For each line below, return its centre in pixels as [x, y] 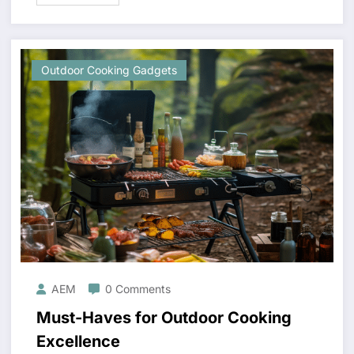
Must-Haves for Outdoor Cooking [164, 318]
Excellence [78, 342]
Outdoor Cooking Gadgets [109, 70]
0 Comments [137, 289]
